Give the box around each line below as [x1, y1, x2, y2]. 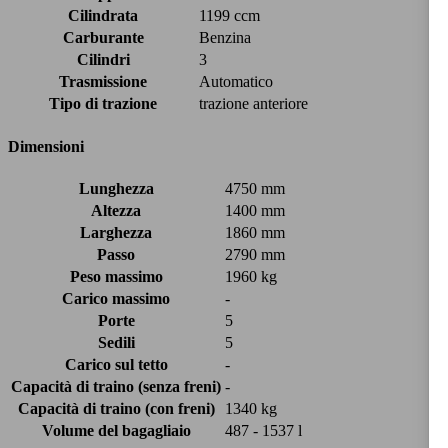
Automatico [199, 73, 273, 91]
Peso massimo [69, 267, 163, 285]
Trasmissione [59, 73, 147, 91]
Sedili [97, 333, 135, 351]
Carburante [62, 29, 144, 47]
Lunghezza [78, 179, 154, 197]
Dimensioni [8, 137, 84, 155]
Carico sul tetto [64, 355, 168, 373]
